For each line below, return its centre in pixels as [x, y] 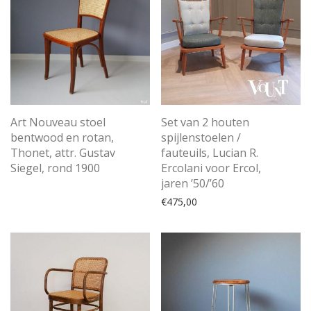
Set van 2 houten [205, 123]
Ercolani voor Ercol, [211, 168]
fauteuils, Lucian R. [210, 153]
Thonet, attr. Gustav [63, 153]
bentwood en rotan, [62, 138]
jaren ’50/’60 [193, 184]
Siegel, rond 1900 [55, 168]
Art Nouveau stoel [58, 123]
